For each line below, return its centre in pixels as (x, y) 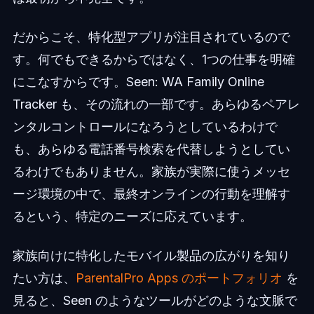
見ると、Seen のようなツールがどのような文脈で (155, 300)
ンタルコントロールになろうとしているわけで (145, 126)
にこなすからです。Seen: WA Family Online (138, 81)
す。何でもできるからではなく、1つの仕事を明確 (153, 59)
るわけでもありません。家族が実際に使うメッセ (151, 171)
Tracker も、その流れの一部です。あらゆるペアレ (156, 104)
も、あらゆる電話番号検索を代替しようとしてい (151, 149)
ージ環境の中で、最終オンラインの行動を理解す (151, 193)
